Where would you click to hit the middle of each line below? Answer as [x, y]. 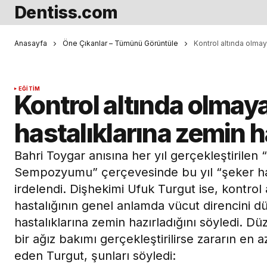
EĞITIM [30, 89]
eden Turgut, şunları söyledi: [95, 256]
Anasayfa [31, 43]
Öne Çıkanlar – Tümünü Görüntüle [120, 43]
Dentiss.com [66, 12]
